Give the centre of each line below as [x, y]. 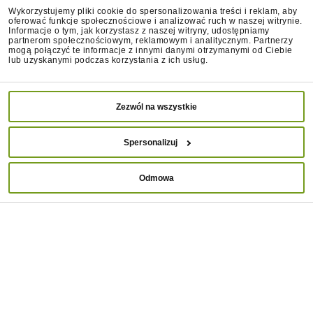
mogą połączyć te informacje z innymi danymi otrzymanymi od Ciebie [151, 51]
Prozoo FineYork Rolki [226, 155]
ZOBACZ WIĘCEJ [156, 294]
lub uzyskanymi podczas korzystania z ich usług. [108, 60]
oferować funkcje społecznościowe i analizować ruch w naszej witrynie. [155, 21]
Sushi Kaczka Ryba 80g [226, 168]
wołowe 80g [87, 181]
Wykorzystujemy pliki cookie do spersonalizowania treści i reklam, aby [153, 12]
